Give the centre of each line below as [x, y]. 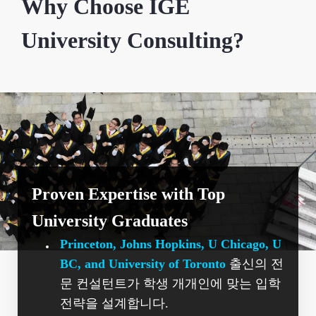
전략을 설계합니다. [114, 303]
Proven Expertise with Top [128, 194]
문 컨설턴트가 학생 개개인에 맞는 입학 [170, 284]
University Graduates [110, 221]
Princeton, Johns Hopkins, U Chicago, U [171, 244]
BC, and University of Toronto [143, 264]
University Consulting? [133, 40]
